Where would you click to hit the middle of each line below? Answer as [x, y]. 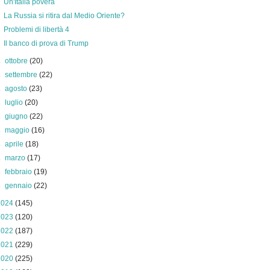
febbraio [20, 172]
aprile [15, 144]
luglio [15, 102]
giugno [17, 116]
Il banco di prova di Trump [46, 43]
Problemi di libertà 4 [36, 30]
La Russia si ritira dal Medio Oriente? [64, 16]
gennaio [20, 186]
